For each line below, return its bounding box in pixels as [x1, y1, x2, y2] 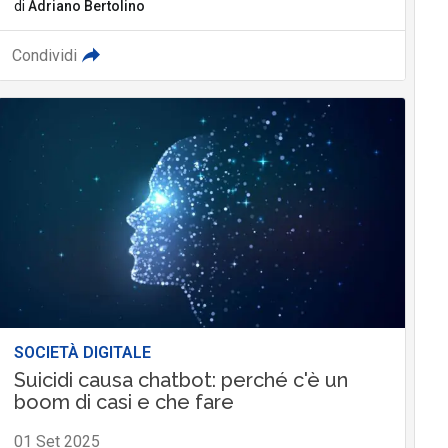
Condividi [11, 46, 77, 66]
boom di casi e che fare [13, 389, 234, 414]
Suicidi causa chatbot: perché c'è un [13, 367, 348, 392]
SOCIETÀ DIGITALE [13, 342, 151, 362]
